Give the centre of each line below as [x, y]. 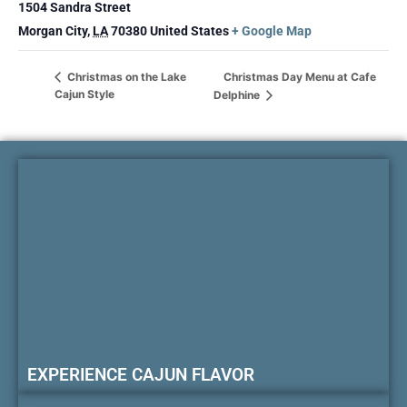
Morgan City [53, 30]
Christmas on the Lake [125, 76]
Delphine [238, 94]
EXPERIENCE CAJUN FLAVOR [141, 375]
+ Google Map [272, 30]
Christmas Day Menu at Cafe [300, 76]
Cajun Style [84, 94]
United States [189, 30]
